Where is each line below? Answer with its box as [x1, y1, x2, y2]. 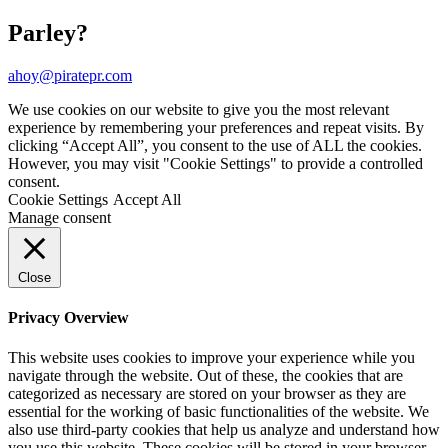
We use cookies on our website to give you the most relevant [8, 100, 389, 118]
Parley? [8, 20, 88, 47]
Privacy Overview [8, 309, 129, 327]
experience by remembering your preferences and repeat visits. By [8, 118, 424, 136]
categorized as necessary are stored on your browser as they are [8, 384, 406, 402]
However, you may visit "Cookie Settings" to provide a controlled [8, 154, 423, 172]
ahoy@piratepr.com [8, 66, 132, 84]
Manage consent [8, 208, 111, 226]
